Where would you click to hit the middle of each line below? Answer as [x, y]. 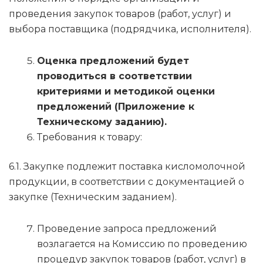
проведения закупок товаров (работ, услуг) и [120, 14]
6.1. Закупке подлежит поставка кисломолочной [127, 167]
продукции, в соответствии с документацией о [127, 182]
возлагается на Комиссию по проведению [142, 244]
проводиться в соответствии [114, 76]
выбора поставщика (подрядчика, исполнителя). [130, 29]
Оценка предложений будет [113, 61]
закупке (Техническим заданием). [93, 197]
